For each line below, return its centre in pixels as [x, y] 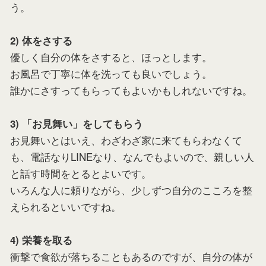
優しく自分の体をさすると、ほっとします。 [111, 57]
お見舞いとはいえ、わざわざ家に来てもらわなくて [126, 140]
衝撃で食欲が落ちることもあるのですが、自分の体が [131, 256]
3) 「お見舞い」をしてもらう [77, 123]
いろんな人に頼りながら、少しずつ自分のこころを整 [131, 190]
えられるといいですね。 [66, 206]
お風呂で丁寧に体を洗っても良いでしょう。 [111, 73]
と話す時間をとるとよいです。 [81, 173]
